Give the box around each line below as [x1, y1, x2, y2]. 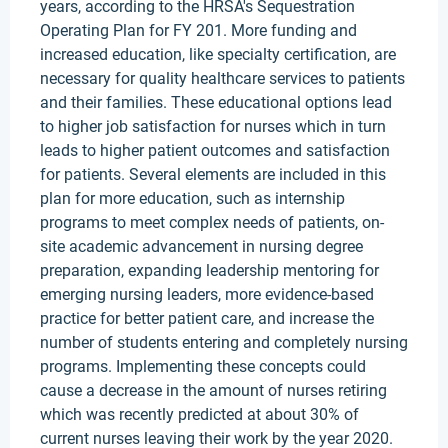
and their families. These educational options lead [40, 93, 392, 112]
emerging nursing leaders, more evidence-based [40, 285, 374, 304]
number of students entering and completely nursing [40, 333, 408, 352]
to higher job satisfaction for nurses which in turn [40, 117, 386, 136]
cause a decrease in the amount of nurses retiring [40, 381, 387, 400]
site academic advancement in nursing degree [40, 237, 363, 256]
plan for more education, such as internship [40, 189, 345, 208]
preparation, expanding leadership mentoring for [40, 261, 379, 280]
